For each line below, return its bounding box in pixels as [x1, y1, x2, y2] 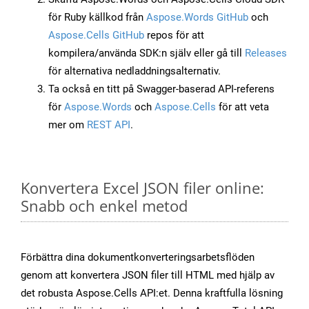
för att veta [216, 101, 269, 114]
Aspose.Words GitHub [146, 11, 248, 24]
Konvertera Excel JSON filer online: [21, 177, 264, 199]
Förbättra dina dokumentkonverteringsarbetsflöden [21, 251, 255, 264]
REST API [87, 119, 130, 132]
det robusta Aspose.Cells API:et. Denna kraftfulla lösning [21, 287, 283, 300]
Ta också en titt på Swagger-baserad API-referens [48, 83, 275, 96]
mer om [48, 119, 87, 132]
